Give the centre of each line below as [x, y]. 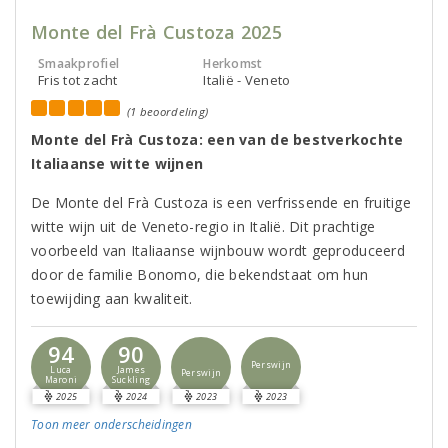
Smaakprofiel [79, 63]
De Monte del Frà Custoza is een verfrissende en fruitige [221, 202]
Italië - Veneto [247, 80]
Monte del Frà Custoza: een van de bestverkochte [217, 139]
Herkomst [233, 63]
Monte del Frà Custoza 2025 [156, 32]
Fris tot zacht [78, 80]
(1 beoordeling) [168, 111]
